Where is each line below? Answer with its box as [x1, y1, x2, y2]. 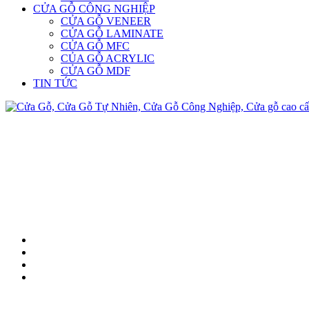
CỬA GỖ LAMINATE [61, 28, 163, 39]
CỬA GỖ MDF [61, 65, 130, 77]
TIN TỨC [33, 77, 77, 89]
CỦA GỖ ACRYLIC [61, 52, 154, 64]
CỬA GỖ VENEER [61, 15, 151, 27]
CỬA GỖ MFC [61, 40, 130, 52]
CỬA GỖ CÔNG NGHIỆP [33, 3, 155, 14]
